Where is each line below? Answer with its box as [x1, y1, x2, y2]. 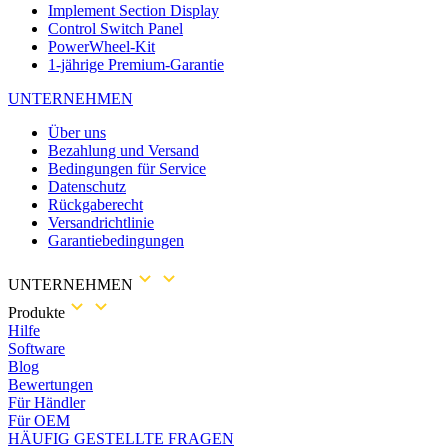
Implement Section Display [48, 2, 219, 20]
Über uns [48, 124, 106, 142]
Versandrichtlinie [48, 214, 154, 232]
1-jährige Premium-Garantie [48, 56, 224, 74]
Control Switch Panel [48, 20, 183, 38]
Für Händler [8, 394, 85, 412]
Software [8, 340, 65, 358]
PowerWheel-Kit [48, 38, 155, 56]
